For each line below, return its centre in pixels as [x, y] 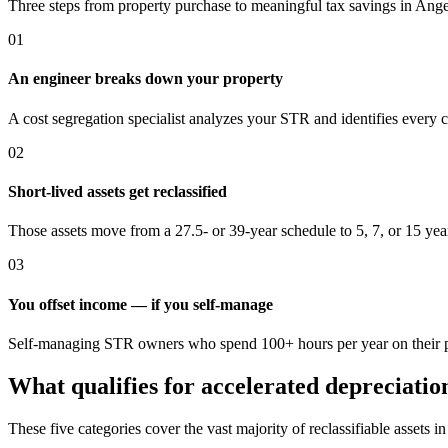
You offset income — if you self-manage [140, 304]
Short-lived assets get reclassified [117, 191]
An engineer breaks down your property [145, 79]
